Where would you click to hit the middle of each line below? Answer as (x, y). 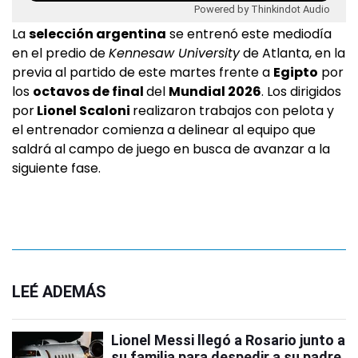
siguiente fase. (56, 168)
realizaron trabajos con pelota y (233, 110)
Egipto (296, 72)
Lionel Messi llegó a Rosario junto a (228, 340)
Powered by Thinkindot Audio (262, 9)
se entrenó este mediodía (249, 34)
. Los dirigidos (301, 91)
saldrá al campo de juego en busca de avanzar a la (171, 149)
